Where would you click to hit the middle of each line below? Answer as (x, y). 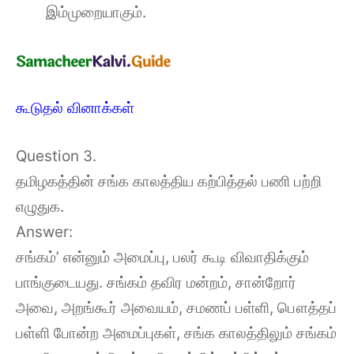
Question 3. (56, 156)
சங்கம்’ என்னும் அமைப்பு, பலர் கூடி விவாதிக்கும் (162, 257)
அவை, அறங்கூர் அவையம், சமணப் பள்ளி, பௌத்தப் (176, 307)
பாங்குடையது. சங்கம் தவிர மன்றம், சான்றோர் (156, 282)
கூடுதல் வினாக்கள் (75, 108)
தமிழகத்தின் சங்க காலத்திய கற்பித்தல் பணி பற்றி (169, 181)
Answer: (44, 232)
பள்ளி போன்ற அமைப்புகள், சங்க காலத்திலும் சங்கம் (176, 333)
